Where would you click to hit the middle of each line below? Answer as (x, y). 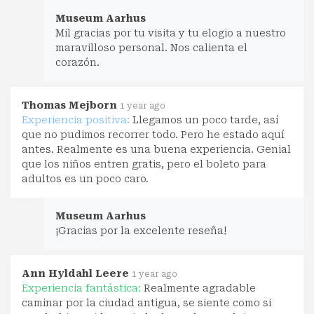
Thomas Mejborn (69, 105)
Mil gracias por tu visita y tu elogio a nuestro (171, 33)
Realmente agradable (200, 288)
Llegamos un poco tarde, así (206, 120)
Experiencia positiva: (77, 120)
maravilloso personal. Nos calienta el (151, 47)
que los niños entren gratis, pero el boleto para (144, 164)
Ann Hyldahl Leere (75, 273)
